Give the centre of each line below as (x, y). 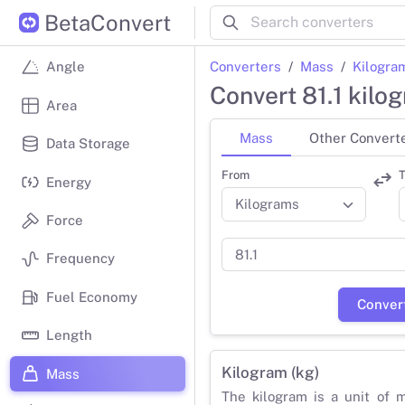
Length (70, 335)
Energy (69, 182)
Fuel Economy (92, 297)
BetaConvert (108, 22)
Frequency (81, 259)
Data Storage (89, 144)
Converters (245, 67)
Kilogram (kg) (270, 372)
